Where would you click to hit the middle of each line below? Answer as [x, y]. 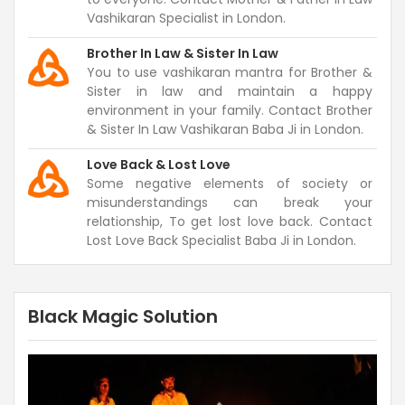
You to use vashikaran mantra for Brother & [230, 72]
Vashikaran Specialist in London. [186, 18]
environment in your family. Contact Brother [230, 110]
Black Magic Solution [123, 316]
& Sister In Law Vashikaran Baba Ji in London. [225, 129]
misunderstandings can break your [230, 202]
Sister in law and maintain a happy [230, 91]
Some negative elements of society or [230, 184]
